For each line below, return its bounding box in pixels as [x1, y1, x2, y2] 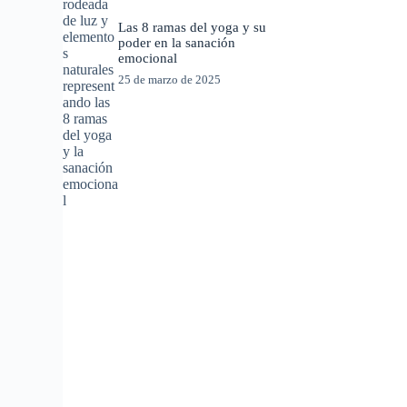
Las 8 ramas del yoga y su [118, 20, 267, 35]
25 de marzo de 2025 [118, 73, 222, 87]
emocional [118, 51, 178, 66]
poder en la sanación [118, 35, 236, 51]
